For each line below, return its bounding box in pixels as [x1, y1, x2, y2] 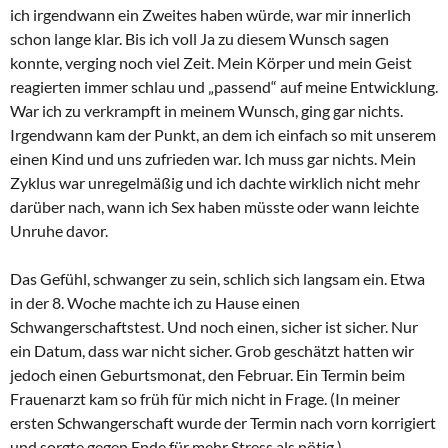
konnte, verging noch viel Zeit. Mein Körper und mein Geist [10, 52, 412, 72]
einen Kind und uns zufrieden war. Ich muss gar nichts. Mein [10, 148, 416, 168]
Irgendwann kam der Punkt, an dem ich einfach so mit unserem [10, 124, 436, 144]
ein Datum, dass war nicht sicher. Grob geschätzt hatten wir [10, 340, 414, 360]
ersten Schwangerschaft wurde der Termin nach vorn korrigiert [10, 412, 436, 432]
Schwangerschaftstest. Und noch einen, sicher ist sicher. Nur [10, 316, 418, 336]
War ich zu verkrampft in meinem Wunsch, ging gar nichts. [10, 100, 403, 120]
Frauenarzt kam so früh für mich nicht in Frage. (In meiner [10, 388, 400, 408]
